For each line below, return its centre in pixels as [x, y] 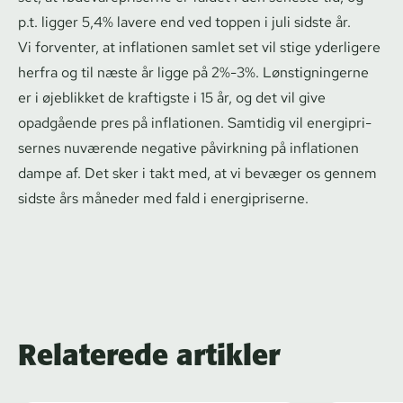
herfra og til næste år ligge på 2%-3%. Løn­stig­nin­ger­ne [193, 72]
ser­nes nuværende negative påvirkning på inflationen [188, 148]
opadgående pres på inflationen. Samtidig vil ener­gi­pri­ [195, 122]
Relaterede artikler [149, 354]
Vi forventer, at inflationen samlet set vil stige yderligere [199, 47]
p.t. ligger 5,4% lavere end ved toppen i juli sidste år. [184, 22]
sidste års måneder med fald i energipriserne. [163, 198]
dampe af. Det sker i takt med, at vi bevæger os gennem [197, 173]
